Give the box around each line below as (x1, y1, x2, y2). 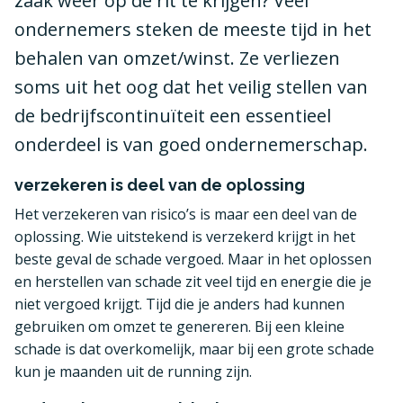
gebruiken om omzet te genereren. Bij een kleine (14, 317, 345, 336)
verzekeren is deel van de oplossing (14, 175, 305, 194)
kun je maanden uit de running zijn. (14, 362, 252, 381)
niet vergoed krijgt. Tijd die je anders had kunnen (14, 294, 345, 314)
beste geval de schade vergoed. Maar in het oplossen (14, 249, 372, 269)
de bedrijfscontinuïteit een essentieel (14, 103, 331, 128)
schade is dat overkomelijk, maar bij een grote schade (14, 339, 374, 359)
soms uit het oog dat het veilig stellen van (14, 75, 368, 99)
